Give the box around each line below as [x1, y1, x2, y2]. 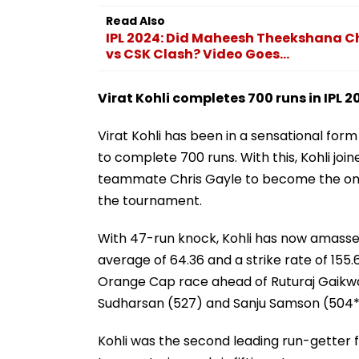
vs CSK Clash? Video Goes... [106, 44, 289, 63]
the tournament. [98, 191, 202, 210]
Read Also [106, 12, 165, 29]
